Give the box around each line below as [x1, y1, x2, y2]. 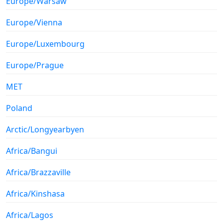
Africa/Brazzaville [6, 166, 71, 178]
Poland [6, 102, 32, 113]
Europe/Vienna [6, 16, 62, 28]
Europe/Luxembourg [6, 38, 85, 49]
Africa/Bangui [6, 145, 57, 156]
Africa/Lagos [6, 209, 53, 221]
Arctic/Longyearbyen [6, 123, 84, 135]
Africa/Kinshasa [6, 188, 65, 199]
